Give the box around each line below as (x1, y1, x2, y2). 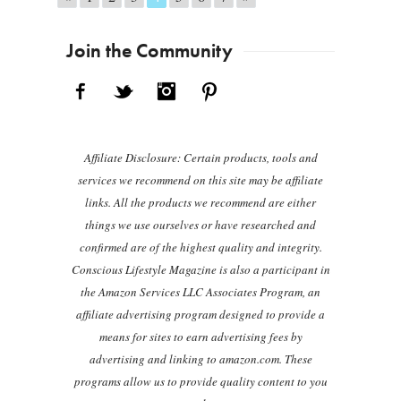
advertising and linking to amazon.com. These (89, 351, 312, 368)
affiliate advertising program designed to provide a (76, 306, 325, 323)
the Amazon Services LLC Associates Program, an (81, 284, 320, 301)
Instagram (181, 78, 236, 98)
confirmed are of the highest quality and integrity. (79, 239, 322, 256)
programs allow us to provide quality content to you (73, 373, 328, 390)
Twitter (138, 78, 177, 98)
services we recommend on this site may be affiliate (78, 172, 323, 189)
